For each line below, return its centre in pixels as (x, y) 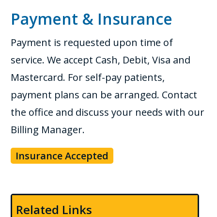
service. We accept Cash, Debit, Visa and (101, 60)
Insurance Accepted (62, 156)
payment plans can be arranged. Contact (104, 95)
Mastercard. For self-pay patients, (88, 77)
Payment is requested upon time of (92, 42)
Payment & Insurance (92, 19)
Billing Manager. (48, 130)
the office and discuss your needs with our (108, 112)
